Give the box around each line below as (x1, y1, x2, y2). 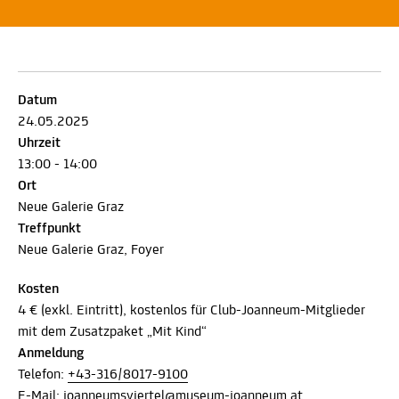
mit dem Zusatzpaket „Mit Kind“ (18, 324, 207, 339)
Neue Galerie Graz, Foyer (18, 242, 164, 257)
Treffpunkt (18, 221, 81, 236)
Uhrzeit (18, 135, 61, 151)
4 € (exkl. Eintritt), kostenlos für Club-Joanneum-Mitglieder (18, 303, 365, 318)
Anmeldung (18, 346, 84, 361)
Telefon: (18, 367, 68, 382)
